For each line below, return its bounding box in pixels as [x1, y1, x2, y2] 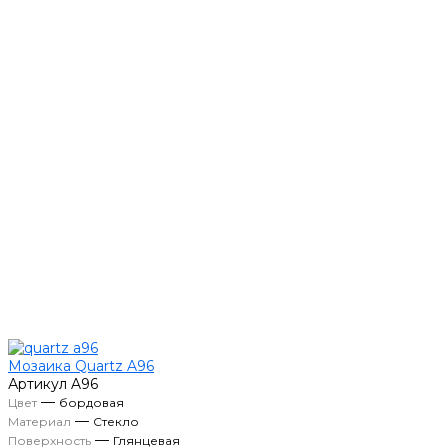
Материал [8, 414, 71, 430]
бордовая [59, 395, 124, 411]
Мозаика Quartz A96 [8, 357, 154, 376]
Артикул [8, 375, 67, 394]
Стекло [93, 414, 139, 430]
